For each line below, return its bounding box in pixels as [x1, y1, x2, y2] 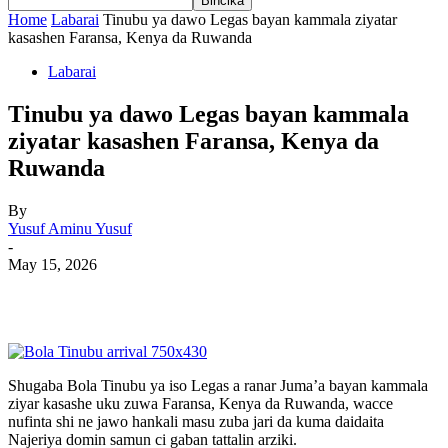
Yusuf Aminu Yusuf [8, 219, 132, 237]
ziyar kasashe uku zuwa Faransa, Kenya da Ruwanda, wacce [8, 394, 393, 412]
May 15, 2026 [8, 255, 97, 273]
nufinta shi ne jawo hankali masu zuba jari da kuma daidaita [8, 412, 384, 430]
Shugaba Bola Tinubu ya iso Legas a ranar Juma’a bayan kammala [8, 376, 428, 394]
